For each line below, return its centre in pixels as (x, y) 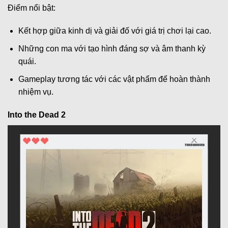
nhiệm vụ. (36, 92)
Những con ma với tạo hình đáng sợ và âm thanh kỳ (112, 49)
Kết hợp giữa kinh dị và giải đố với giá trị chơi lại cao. (115, 31)
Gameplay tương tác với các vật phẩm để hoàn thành (114, 79)
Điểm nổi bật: (32, 8)
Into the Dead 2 (37, 115)
